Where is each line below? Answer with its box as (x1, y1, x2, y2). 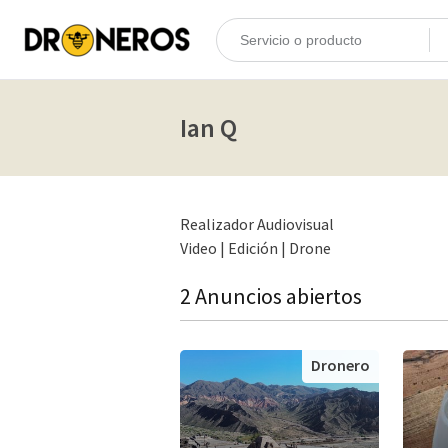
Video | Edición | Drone (180, 238, 331, 258)
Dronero (310, 355, 370, 376)
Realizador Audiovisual (180, 214, 334, 234)
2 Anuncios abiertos (180, 282, 362, 310)
